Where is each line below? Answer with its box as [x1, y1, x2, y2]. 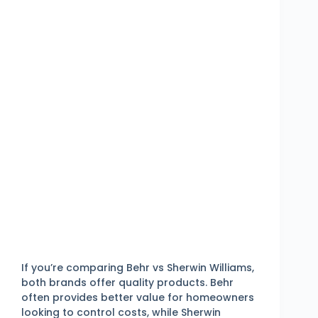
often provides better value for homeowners [21, 290, 254, 305]
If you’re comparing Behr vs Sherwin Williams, [21, 261, 254, 275]
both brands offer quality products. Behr [21, 275, 234, 290]
